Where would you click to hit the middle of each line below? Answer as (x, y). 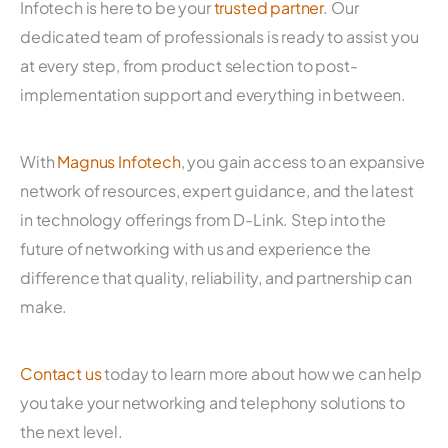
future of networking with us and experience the (195, 248)
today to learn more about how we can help (261, 373)
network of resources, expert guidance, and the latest (217, 190)
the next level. (71, 431)
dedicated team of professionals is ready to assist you (219, 36)
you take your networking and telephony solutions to (212, 402)
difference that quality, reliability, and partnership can (216, 277)
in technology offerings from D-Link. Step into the (203, 219)
